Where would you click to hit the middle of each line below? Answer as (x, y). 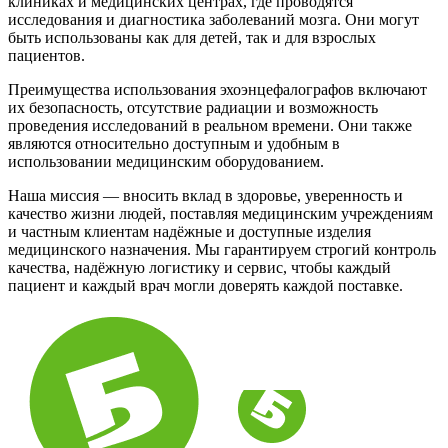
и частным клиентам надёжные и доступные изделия (189, 231)
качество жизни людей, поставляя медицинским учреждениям (220, 213)
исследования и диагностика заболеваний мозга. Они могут (213, 19)
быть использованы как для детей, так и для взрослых (192, 37)
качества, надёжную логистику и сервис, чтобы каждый (199, 267)
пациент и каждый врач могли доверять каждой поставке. (205, 285)
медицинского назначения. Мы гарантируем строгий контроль (222, 249)
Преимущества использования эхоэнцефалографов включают (217, 89)
